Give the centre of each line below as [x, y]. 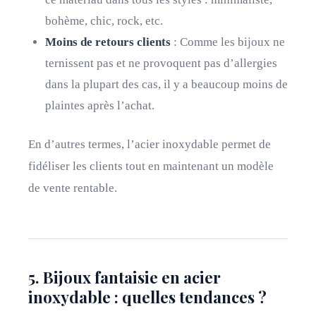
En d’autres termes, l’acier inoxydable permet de [150, 144]
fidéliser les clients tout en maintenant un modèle [151, 166]
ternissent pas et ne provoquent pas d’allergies [161, 63]
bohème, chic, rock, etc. [104, 21]
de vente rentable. [73, 188]
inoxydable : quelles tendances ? [147, 297]
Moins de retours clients [108, 42]
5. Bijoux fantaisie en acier [124, 277]
